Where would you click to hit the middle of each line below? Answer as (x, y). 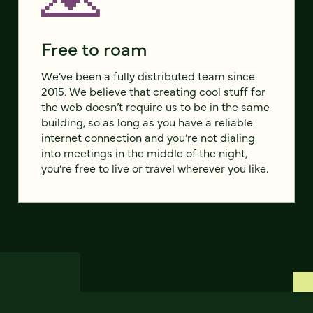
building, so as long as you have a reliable (147, 122)
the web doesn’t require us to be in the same (155, 107)
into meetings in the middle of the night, (144, 153)
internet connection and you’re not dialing (148, 137)
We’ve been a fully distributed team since (148, 76)
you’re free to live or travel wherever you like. (155, 168)
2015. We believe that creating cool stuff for (153, 91)
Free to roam (94, 49)
